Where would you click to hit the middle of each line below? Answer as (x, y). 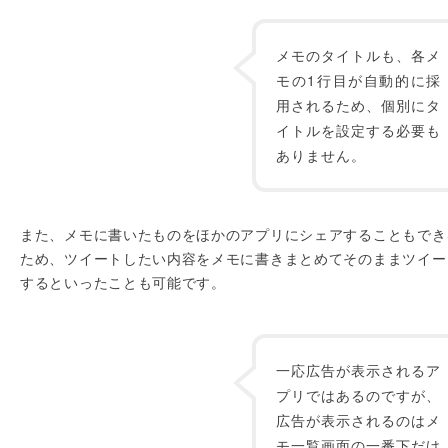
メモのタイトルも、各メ (358, 55)
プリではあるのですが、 (358, 395)
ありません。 (321, 155)
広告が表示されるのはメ (358, 420)
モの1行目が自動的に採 (358, 80)
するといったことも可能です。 (123, 282)
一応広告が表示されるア (358, 370)
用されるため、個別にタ (358, 105)
